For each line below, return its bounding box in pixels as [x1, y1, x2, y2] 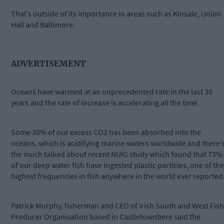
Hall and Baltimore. [11, 19, 75, 30]
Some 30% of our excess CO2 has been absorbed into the [11, 127, 201, 137]
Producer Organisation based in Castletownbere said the [11, 211, 200, 222]
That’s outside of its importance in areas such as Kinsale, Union [11, 8, 221, 19]
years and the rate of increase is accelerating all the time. [11, 97, 201, 108]
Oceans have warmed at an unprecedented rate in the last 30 [11, 86, 212, 97]
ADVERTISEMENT [11, 58, 86, 68]
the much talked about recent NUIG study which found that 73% [11, 149, 222, 159]
